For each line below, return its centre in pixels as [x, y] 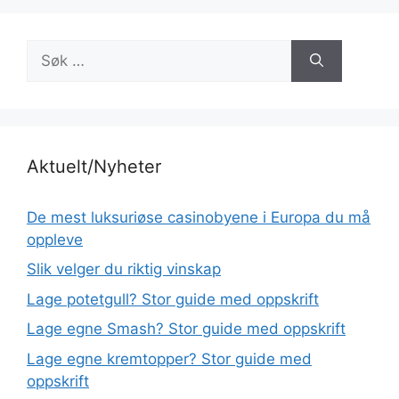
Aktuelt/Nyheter [94, 166]
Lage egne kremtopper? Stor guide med [169, 358]
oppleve [55, 239]
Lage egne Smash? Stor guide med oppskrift [186, 329]
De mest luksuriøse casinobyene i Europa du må [199, 217]
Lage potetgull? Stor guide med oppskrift [173, 299]
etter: [45, 72]
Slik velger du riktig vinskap [124, 269]
